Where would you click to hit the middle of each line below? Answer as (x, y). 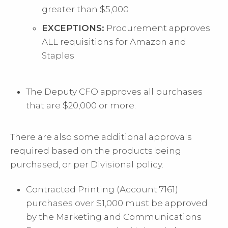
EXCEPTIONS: (73, 28)
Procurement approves (158, 28)
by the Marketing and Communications (114, 217)
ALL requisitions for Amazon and (114, 41)
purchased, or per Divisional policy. (87, 164)
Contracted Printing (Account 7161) (102, 189)
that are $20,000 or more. (81, 105)
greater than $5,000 (85, 9)
